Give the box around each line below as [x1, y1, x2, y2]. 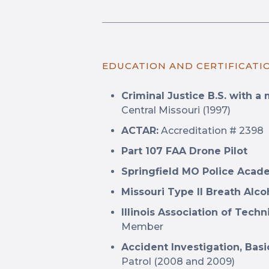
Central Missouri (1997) [121, 104, 231, 116]
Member [121, 221, 163, 232]
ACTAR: [121, 125, 159, 136]
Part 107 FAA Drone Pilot [121, 145, 247, 157]
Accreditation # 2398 [159, 125, 264, 136]
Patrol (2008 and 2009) [121, 256, 235, 267]
